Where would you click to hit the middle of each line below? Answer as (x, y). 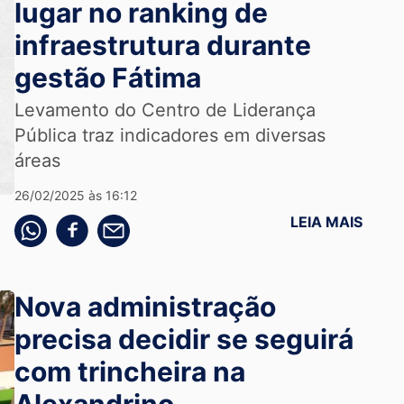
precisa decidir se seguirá (184, 339)
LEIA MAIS (327, 222)
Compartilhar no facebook (126, 222)
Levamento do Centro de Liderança (165, 110)
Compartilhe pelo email (159, 222)
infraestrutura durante (162, 45)
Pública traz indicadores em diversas (170, 135)
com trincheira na (129, 372)
